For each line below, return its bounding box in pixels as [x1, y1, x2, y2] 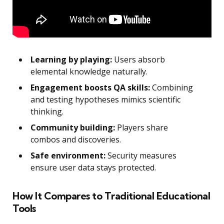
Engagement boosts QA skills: [30, 81, 150, 93]
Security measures [105, 149, 176, 161]
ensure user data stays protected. [30, 161, 156, 173]
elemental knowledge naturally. [30, 65, 147, 77]
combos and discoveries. [30, 133, 121, 145]
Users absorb [112, 53, 165, 65]
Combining [150, 81, 193, 93]
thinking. [30, 105, 63, 117]
